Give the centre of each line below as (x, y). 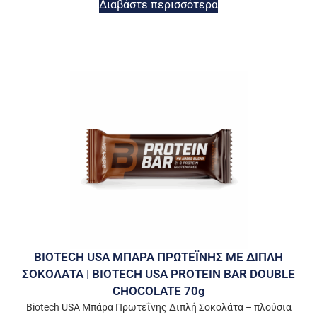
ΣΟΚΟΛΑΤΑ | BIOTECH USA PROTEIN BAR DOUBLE (158, 274)
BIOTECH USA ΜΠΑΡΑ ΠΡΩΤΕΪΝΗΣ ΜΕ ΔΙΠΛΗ (158, 257)
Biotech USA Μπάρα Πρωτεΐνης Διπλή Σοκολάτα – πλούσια (158, 307)
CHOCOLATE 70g (158, 291)
